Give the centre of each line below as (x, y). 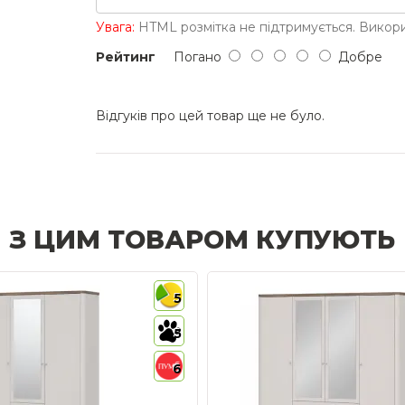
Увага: (115, 27)
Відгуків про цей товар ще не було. (210, 116)
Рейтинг (126, 57)
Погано (192, 57)
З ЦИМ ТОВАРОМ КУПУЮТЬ (202, 240)
